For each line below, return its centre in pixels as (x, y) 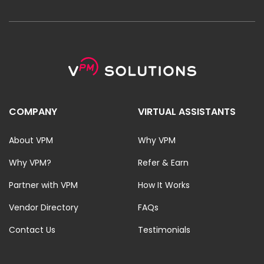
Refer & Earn (163, 162)
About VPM (31, 140)
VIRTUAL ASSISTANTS (187, 111)
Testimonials (164, 230)
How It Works (164, 185)
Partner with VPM (43, 185)
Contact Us (32, 230)
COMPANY (33, 111)
